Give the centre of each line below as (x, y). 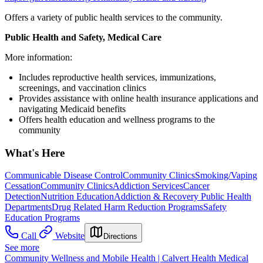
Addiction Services (148, 186)
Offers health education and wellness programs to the (117, 119)
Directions (120, 237)
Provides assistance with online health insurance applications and (139, 98)
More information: (38, 57)
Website (70, 236)
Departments (28, 207)
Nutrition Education (77, 197)
